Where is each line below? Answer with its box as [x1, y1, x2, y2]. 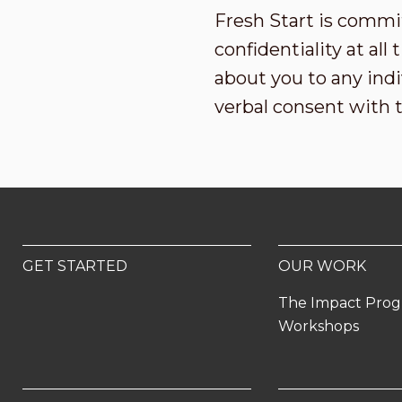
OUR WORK [278, 258, 367, 275]
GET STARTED [22, 258, 127, 275]
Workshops [278, 318, 360, 335]
